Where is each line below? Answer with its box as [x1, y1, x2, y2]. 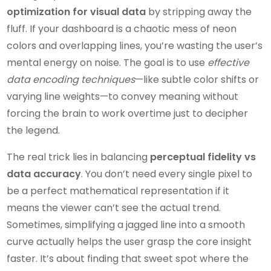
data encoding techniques [7, 73, 135, 87]
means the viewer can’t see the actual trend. [7, 201, 221, 215]
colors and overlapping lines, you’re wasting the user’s [7, 39, 263, 53]
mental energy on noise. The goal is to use [7, 56, 208, 70]
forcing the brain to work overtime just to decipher [7, 106, 249, 121]
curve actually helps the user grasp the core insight [7, 235, 252, 249]
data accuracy [7, 167, 82, 181]
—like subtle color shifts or [135, 73, 260, 87]
